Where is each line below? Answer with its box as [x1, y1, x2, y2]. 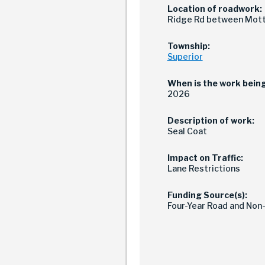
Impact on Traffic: [167, 152, 243, 163]
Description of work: [167, 115, 254, 125]
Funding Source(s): [167, 189, 247, 200]
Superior [167, 51, 203, 62]
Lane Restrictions [167, 163, 240, 173]
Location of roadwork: [167, 3, 262, 14]
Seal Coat [167, 125, 207, 136]
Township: [167, 40, 210, 51]
